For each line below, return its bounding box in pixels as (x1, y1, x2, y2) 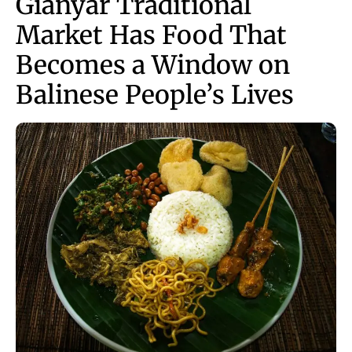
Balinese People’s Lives (16, 79, 294, 111)
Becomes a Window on (16, 49, 290, 81)
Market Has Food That (16, 19, 287, 51)
